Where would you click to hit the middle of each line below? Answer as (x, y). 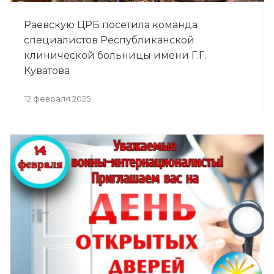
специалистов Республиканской (109, 40)
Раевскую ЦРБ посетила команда (111, 24)
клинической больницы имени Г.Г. (115, 55)
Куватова (47, 70)
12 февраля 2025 (57, 98)
